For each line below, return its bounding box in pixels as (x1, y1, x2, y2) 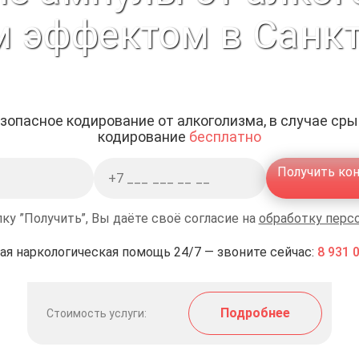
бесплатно (189, 128, 261, 145)
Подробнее (220, 305, 290, 321)
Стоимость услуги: (46, 307, 147, 320)
